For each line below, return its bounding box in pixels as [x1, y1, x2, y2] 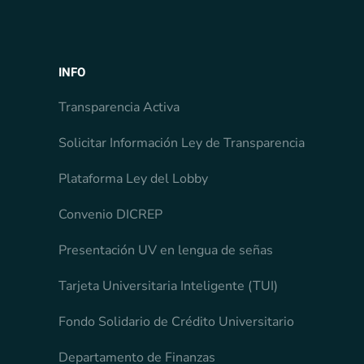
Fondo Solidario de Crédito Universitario [58, 313, 294, 331]
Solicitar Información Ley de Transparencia [58, 134, 305, 153]
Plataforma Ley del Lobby [58, 170, 208, 188]
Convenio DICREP [58, 206, 162, 224]
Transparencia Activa [58, 98, 180, 117]
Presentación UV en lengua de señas [58, 241, 273, 260]
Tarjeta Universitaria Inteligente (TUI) [58, 277, 278, 296]
